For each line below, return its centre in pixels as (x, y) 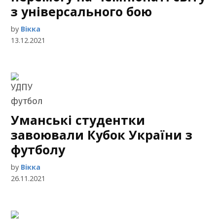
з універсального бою (82, 12)
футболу (38, 150)
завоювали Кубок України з (102, 135)
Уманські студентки (78, 120)
